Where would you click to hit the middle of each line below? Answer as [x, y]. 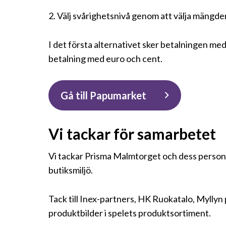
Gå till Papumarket [103, 95]
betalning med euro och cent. [105, 58]
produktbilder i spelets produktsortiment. [130, 213]
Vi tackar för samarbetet [132, 134]
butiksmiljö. [71, 170]
